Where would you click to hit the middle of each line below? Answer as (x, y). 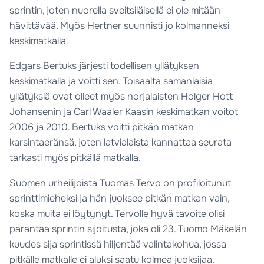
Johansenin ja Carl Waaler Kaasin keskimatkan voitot (124, 112)
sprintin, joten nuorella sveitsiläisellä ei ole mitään (115, 11)
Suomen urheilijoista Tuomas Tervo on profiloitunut (121, 183)
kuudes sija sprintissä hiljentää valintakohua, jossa (118, 244)
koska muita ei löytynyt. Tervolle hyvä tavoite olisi (117, 213)
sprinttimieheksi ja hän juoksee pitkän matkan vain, (120, 198)
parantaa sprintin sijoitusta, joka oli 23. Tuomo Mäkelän (128, 229)
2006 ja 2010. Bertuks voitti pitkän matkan (102, 127)
